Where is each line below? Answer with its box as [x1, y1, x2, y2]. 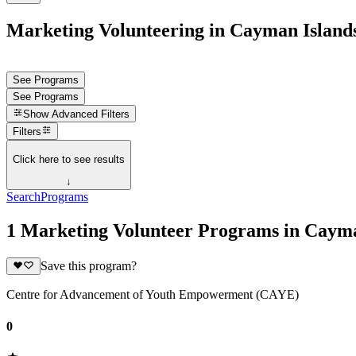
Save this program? [40, 259, 137, 273]
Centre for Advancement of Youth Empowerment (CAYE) [6, 288, 299, 302]
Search [6, 190, 41, 204]
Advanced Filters [52, 108, 130, 121]
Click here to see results [13, 153, 125, 165]
